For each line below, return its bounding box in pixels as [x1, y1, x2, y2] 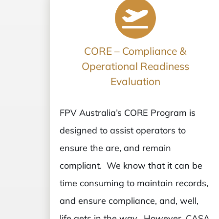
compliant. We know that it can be [59, 160, 202, 172]
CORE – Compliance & [84, 44, 187, 58]
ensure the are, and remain [59, 142, 171, 154]
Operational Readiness [81, 60, 189, 73]
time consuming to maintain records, [59, 177, 208, 189]
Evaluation [110, 75, 160, 88]
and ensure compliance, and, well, [59, 195, 198, 207]
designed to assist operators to [59, 125, 186, 136]
